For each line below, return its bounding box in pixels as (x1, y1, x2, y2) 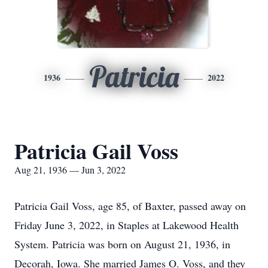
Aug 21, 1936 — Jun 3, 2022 (14, 163, 126, 176)
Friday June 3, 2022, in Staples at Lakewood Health (14, 218, 239, 232)
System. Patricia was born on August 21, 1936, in (14, 237, 230, 251)
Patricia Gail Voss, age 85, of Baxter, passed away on (14, 199, 246, 213)
